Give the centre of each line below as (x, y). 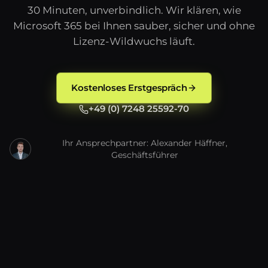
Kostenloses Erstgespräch (129, 88)
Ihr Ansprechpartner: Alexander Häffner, (145, 143)
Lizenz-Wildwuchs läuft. (134, 41)
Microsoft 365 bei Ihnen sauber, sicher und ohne (134, 26)
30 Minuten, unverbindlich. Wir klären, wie (134, 10)
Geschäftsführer (145, 155)
